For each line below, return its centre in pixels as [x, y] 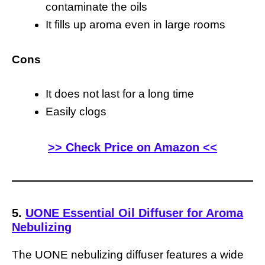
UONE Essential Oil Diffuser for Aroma [134, 213]
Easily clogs [76, 112]
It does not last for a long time [120, 94]
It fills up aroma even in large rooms [135, 25]
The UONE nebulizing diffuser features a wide [128, 254]
